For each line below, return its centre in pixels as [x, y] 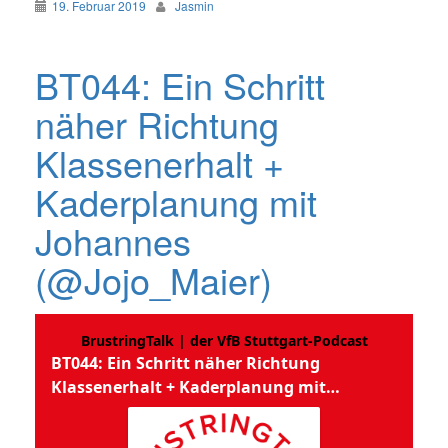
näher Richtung [157, 124]
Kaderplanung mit [176, 202]
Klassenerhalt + [159, 163]
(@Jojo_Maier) [153, 280]
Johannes [113, 241]
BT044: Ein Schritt [180, 85]
